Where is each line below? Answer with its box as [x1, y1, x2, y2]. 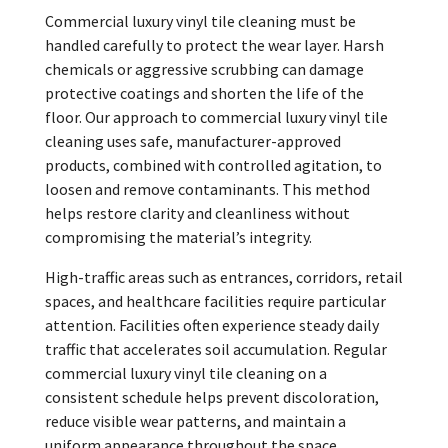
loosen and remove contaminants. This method [44, 178, 370, 199]
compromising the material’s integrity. [44, 226, 312, 247]
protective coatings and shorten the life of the [44, 82, 364, 103]
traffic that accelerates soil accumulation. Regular [44, 338, 387, 359]
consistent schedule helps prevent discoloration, [44, 386, 379, 407]
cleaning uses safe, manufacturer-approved [44, 130, 341, 151]
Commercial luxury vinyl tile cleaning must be [44, 10, 356, 31]
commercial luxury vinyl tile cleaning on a [44, 362, 327, 383]
